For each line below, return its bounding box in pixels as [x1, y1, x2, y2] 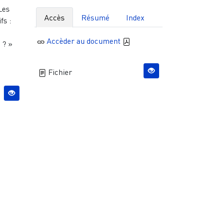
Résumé [81, 13, 110, 23]
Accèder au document [46, 36, 123, 46]
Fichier [46, 67, 72, 77]
